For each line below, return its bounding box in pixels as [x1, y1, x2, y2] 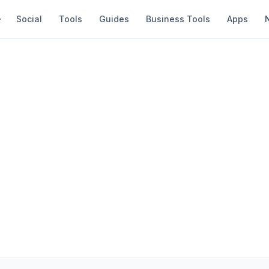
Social [16, 14, 42, 24]
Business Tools [146, 14, 210, 24]
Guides [99, 14, 129, 24]
